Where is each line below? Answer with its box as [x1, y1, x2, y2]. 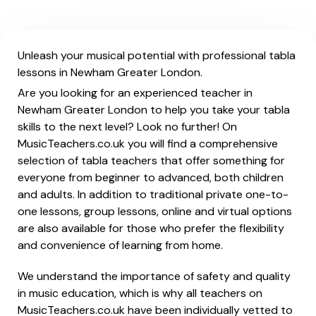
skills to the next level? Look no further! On [18, 119, 237, 134]
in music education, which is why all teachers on [18, 286, 262, 300]
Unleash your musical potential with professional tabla [18, 48, 296, 63]
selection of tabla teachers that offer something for [18, 153, 285, 168]
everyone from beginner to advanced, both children [18, 170, 284, 185]
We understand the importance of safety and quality [18, 269, 291, 284]
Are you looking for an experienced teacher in [18, 85, 253, 100]
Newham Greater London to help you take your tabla [18, 102, 290, 117]
